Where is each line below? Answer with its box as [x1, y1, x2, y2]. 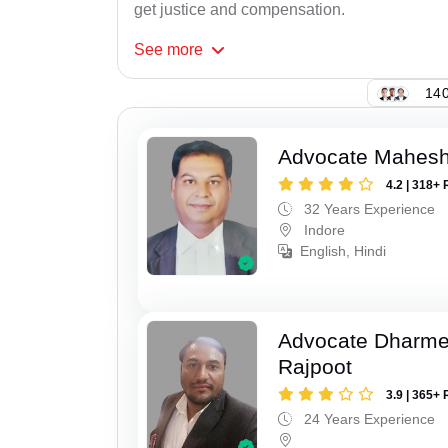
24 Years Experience [300, 410, 436, 427]
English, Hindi [300, 243, 387, 260]
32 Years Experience [300, 201, 436, 218]
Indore [300, 222, 346, 239]
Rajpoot [278, 354, 353, 378]
